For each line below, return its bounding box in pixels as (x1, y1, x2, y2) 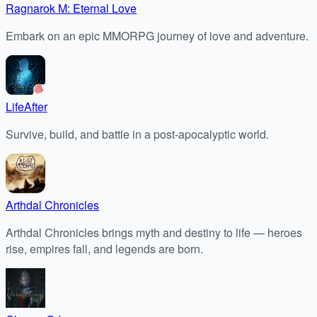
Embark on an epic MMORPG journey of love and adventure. (6, 27, 309, 44)
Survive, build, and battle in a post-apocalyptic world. (6, 125, 269, 142)
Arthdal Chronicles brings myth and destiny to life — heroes (6, 224, 302, 241)
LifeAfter (6, 98, 47, 115)
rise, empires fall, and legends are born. (6, 240, 203, 257)
